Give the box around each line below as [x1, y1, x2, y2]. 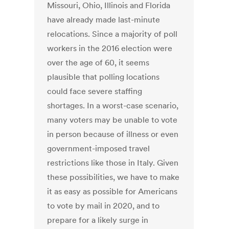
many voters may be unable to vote [47, 114, 178, 125]
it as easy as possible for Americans [47, 186, 178, 197]
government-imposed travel [47, 143, 150, 154]
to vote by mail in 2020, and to [47, 200, 160, 211]
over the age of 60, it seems [47, 57, 150, 68]
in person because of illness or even [47, 129, 179, 140]
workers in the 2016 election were [47, 43, 173, 54]
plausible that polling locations [47, 72, 160, 82]
